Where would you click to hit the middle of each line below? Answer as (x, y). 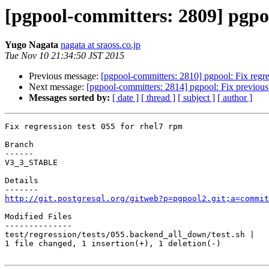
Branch (19, 145)
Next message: (58, 87)
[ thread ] (158, 98)
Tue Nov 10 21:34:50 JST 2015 (65, 56)
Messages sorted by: (69, 98)
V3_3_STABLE (31, 163)
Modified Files (38, 217)
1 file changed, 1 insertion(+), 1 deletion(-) (113, 244)
